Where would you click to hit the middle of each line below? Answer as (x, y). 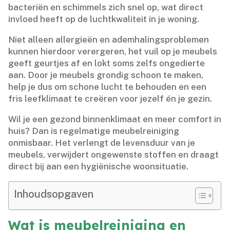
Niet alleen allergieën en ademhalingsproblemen (109, 39)
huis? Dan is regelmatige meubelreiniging (94, 131)
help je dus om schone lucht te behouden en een (108, 87)
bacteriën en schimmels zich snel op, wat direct (106, 7)
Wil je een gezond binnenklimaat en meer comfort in (115, 119)
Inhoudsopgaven (54, 194)
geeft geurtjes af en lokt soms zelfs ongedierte (107, 63)
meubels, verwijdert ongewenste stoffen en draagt (114, 154)
